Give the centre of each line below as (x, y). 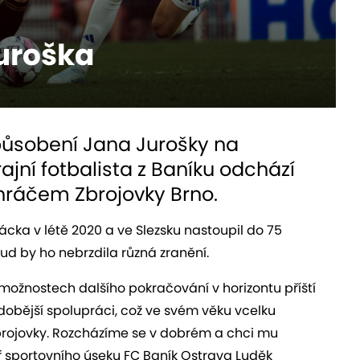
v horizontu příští (264, 288)
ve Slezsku (151, 230)
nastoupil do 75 (233, 230)
